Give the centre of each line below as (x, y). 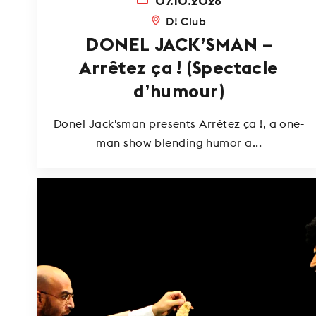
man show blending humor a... (179, 143)
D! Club (186, 21)
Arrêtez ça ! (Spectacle (179, 68)
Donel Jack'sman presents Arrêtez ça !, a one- (179, 124)
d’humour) (179, 91)
